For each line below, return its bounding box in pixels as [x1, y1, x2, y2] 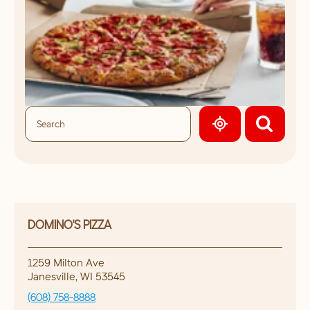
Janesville [28, 269, 75, 284]
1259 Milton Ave [28, 255, 104, 270]
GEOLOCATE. [219, 122, 287, 139]
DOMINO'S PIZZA [28, 217, 111, 233]
